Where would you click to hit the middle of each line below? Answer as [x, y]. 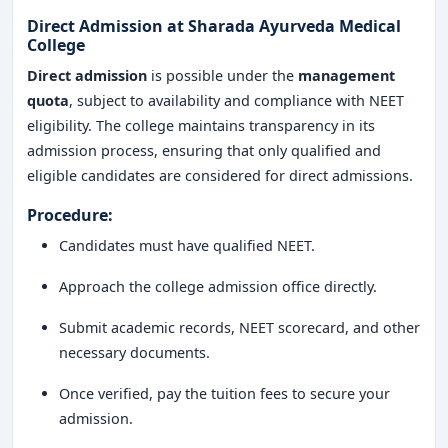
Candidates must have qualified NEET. [187, 245]
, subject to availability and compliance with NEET [236, 100]
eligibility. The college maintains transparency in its [201, 125]
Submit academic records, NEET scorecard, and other [239, 327]
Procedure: [70, 215]
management [346, 75]
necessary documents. [134, 352]
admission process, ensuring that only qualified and [204, 150]
